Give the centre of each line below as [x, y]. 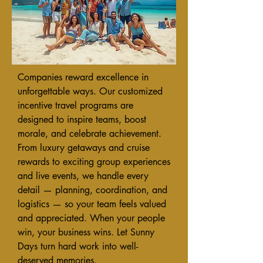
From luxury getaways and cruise [84, 148]
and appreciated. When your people [91, 218]
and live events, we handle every [83, 176]
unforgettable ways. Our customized [90, 91]
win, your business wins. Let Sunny [86, 232]
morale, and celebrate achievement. [90, 134]
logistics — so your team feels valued [92, 204]
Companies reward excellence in [83, 77]
